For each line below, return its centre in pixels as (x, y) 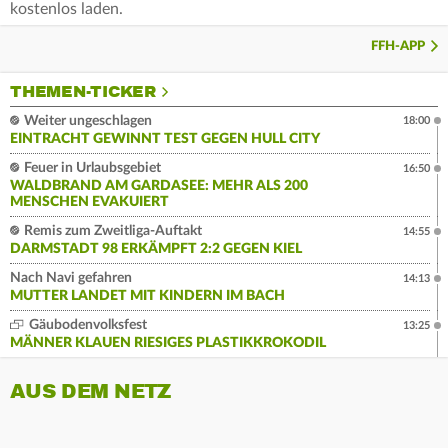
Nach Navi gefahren (71, 278)
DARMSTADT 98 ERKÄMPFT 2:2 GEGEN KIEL (156, 249)
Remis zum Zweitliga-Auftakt (111, 231)
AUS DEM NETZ (90, 392)
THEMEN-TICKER (83, 92)
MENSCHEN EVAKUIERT (89, 202)
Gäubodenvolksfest (86, 325)
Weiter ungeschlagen (86, 121)
